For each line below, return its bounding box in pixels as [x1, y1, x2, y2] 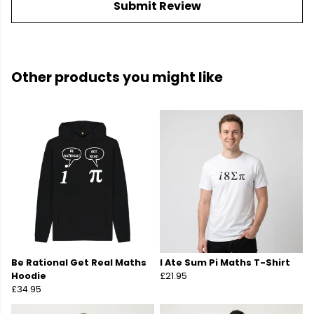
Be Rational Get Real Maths [11, 257, 146, 269]
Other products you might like [11, 68, 223, 88]
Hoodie [11, 270, 46, 282]
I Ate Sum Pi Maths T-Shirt [160, 257, 290, 269]
